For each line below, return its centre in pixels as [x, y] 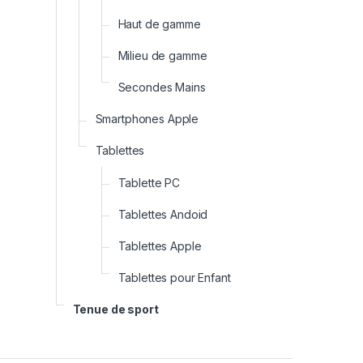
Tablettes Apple [160, 246]
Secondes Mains [162, 88]
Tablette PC [149, 182]
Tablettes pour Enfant [174, 278]
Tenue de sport [115, 310]
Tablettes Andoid [163, 214]
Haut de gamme [159, 23]
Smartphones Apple [147, 119]
